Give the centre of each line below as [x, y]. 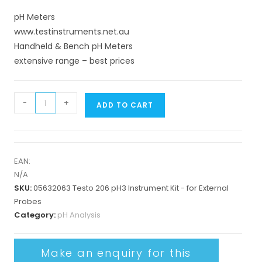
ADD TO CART [125, 105]
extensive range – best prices [74, 61]
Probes [27, 201]
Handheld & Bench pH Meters [73, 46]
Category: [35, 215]
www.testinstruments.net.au [71, 32]
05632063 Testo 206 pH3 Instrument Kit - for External [131, 188]
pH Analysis [79, 215]
